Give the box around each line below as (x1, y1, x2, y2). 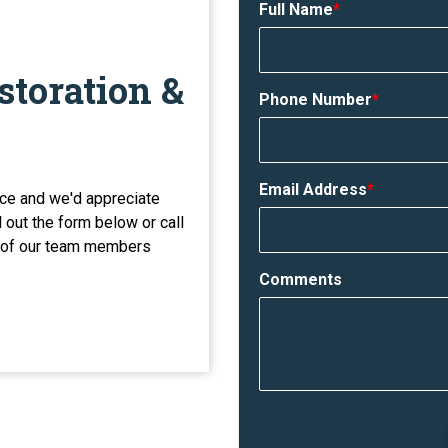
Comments (259, 270, 342, 289)
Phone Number (259, 90, 372, 109)
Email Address (259, 180, 367, 199)
